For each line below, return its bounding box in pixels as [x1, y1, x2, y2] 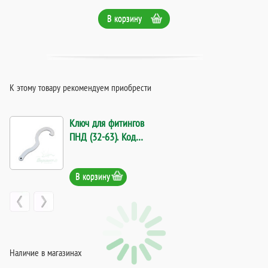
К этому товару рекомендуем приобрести [10, 81, 151, 94]
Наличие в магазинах [10, 246, 82, 258]
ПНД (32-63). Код [69, 130, 136, 144]
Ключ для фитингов [69, 116, 144, 130]
